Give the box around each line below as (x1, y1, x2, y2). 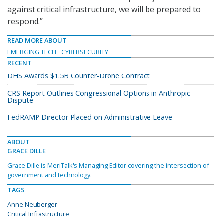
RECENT (7, 58, 32, 68)
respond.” (7, 16, 43, 27)
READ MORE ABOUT (7, 36, 67, 45)
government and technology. (7, 170, 92, 180)
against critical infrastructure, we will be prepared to (7, 4, 201, 15)
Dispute (7, 95, 33, 105)
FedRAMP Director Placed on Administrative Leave (7, 112, 172, 122)
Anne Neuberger (7, 200, 57, 209)
